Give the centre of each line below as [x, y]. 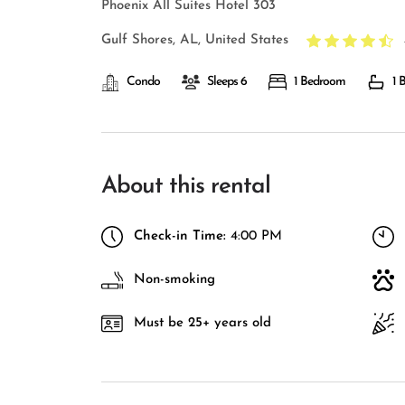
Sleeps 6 [227, 82]
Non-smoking [174, 280]
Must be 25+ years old [202, 323]
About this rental [186, 187]
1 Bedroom [320, 82]
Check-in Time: [180, 236]
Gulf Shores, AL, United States [195, 40]
